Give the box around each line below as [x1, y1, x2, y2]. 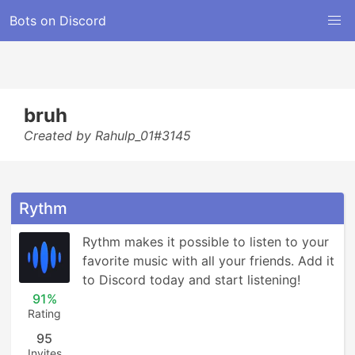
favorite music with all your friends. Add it [82, 253, 334, 269]
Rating [28, 307, 61, 320]
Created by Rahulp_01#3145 [24, 128, 191, 143]
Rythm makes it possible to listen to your [82, 234, 329, 250]
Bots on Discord [10, 13, 106, 29]
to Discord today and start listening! [82, 272, 300, 288]
